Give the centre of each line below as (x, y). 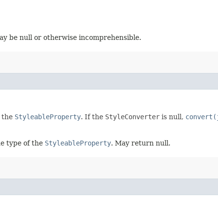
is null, (173, 117)
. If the (93, 117)
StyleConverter (132, 117)
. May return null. (141, 143)
